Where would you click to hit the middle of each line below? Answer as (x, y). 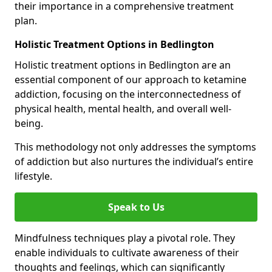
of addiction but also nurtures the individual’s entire (134, 161)
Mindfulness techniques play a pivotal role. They (125, 238)
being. (29, 123)
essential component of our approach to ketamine (131, 80)
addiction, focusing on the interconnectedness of (128, 94)
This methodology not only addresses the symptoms (135, 147)
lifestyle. (35, 176)
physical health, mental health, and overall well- (123, 109)
